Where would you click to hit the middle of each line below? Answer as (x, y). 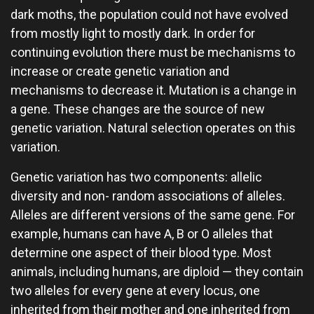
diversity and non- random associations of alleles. (148, 196)
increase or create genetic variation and (120, 71)
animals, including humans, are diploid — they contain (157, 272)
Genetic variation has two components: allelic (136, 177)
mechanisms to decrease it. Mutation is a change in (153, 90)
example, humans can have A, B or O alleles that (142, 234)
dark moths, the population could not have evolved (149, 14)
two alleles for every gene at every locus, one (135, 291)
